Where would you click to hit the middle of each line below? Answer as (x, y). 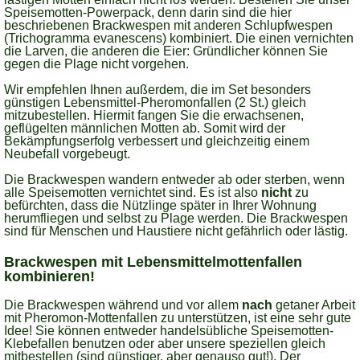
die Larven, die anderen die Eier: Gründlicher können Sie (166, 51)
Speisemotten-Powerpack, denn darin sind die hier (148, 12)
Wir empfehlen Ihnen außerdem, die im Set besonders (157, 90)
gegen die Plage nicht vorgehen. (96, 64)
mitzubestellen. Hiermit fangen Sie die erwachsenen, (154, 115)
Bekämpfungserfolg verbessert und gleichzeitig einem (157, 141)
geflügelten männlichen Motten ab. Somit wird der (145, 128)
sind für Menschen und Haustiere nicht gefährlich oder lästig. (176, 231)
